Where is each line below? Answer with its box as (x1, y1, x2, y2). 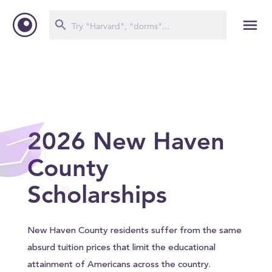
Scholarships (27, 180, 167, 209)
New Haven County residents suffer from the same (27, 226, 242, 236)
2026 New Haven (27, 126, 225, 155)
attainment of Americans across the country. (27, 260, 211, 270)
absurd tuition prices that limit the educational (27, 243, 216, 253)
